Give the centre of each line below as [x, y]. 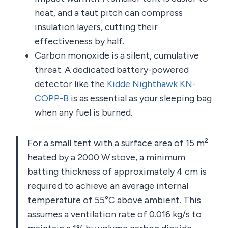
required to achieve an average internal [108, 186]
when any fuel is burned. [83, 113]
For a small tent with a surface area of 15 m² [118, 143]
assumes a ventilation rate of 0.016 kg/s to [115, 215]
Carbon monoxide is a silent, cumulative [117, 56]
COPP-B [52, 98]
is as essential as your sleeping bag [140, 98]
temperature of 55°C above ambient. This [114, 200]
